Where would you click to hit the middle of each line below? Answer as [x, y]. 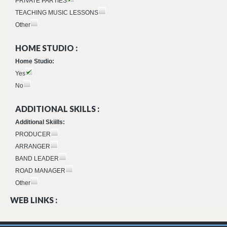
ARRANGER [33, 146]
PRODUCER [33, 134]
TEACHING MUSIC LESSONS [57, 13]
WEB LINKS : [34, 200]
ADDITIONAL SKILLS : [57, 109]
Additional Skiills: [40, 122]
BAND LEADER [37, 159]
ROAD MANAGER [40, 171]
